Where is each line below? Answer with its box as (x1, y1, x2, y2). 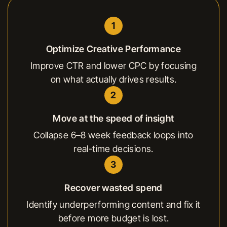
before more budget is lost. (58, 212, 169, 223)
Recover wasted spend (64, 182, 163, 193)
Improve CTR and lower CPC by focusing (30, 60, 197, 71)
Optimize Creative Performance (46, 43, 181, 54)
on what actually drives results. (50, 73, 177, 85)
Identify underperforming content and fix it (26, 199, 201, 210)
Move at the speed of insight (53, 112, 174, 124)
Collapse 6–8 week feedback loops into (33, 129, 194, 140)
